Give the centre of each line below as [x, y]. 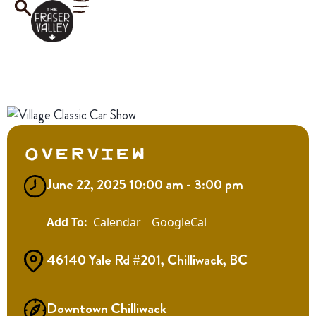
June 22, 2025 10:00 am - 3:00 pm [145, 184]
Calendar [117, 222]
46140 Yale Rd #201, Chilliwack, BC [147, 260]
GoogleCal [179, 222]
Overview [85, 152]
